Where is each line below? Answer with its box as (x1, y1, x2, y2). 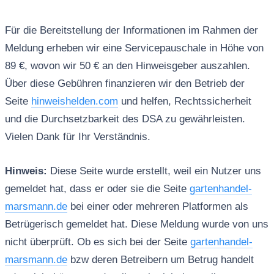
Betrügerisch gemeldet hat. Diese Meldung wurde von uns (4, 218, 268, 231)
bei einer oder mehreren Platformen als (67, 201, 248, 213)
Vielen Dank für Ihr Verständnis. (4, 131, 150, 143)
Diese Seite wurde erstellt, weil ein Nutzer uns (46, 165, 261, 177)
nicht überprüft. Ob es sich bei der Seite (4, 236, 190, 248)
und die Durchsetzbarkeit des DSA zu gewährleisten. (4, 113, 245, 125)
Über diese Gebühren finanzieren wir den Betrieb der (4, 78, 245, 90)
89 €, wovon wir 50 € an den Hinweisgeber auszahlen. (4, 60, 250, 72)
